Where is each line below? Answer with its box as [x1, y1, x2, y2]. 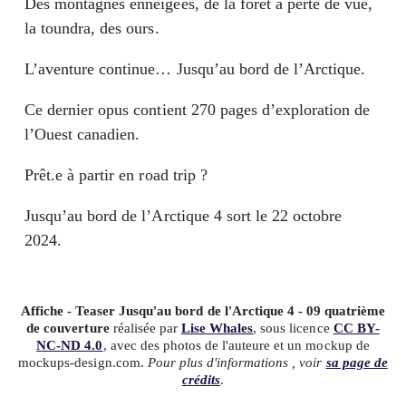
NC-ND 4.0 [36, 338, 103, 353]
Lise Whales [180, 321, 254, 335]
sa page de [325, 355, 388, 370]
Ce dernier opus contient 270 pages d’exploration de [24, 101, 371, 119]
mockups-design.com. [18, 355, 148, 370]
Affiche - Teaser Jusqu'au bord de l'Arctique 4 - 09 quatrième [20, 304, 386, 318]
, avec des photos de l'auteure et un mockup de [102, 338, 370, 353]
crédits [181, 372, 221, 387]
